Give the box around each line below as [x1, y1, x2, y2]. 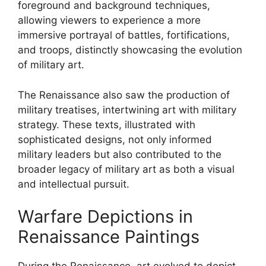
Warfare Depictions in [18, 206, 193, 227]
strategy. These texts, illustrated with [18, 118, 195, 131]
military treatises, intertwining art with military [18, 103, 236, 116]
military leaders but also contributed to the [18, 148, 221, 160]
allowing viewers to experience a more [18, 14, 201, 26]
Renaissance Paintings [18, 226, 199, 247]
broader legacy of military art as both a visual [18, 163, 235, 175]
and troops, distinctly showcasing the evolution [18, 44, 242, 56]
